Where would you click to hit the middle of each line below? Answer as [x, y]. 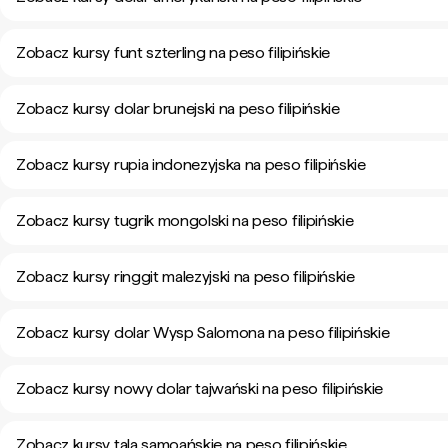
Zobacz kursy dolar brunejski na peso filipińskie [178, 108]
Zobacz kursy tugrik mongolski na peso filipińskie [185, 220]
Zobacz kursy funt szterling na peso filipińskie [173, 52]
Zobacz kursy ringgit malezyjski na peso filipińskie [185, 276]
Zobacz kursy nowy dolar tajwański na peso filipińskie [200, 388]
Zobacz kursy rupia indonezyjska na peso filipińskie [191, 164]
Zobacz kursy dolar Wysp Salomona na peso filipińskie [203, 332]
